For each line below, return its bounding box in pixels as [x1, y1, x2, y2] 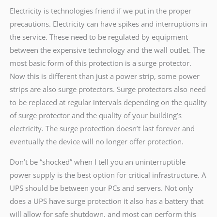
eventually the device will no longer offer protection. [10, 137, 184, 147]
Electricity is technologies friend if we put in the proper [10, 6, 191, 16]
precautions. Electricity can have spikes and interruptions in [10, 19, 207, 29]
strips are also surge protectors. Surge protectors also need [10, 84, 206, 94]
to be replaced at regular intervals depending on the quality [10, 97, 207, 108]
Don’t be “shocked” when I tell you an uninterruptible [10, 157, 186, 167]
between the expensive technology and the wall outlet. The [10, 45, 205, 55]
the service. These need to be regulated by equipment [10, 32, 188, 42]
